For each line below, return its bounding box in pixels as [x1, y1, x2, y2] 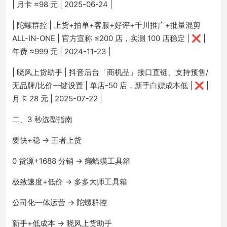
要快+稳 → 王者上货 [12, 135, 82, 145]
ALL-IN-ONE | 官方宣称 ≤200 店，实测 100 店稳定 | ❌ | [12, 33, 206, 43]
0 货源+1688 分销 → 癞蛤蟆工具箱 [12, 156, 130, 166]
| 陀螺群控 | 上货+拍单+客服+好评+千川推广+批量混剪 [12, 20, 201, 30]
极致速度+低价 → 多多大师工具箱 [12, 177, 127, 186]
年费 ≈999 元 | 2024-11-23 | [12, 47, 111, 56]
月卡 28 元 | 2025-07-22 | [12, 94, 102, 103]
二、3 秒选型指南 [12, 115, 72, 124]
